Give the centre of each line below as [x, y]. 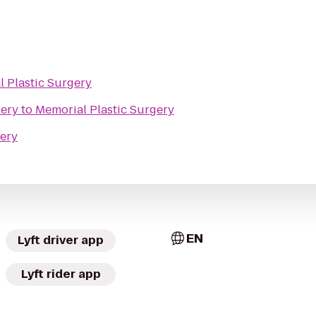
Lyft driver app [61, 240]
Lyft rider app [61, 274]
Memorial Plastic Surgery [105, 110]
